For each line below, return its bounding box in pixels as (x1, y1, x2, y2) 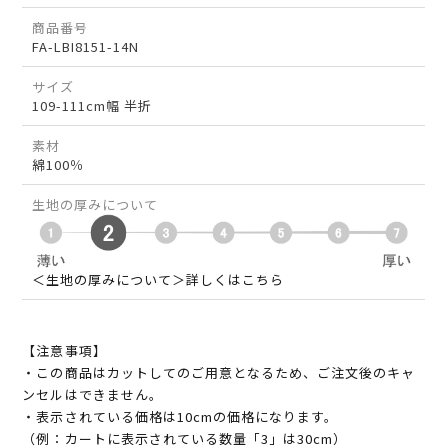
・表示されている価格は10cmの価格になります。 (22, 407, 339, 427)
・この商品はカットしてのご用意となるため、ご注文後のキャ (22, 363, 416, 383)
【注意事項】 (22, 341, 107, 361)
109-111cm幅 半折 (32, 96, 153, 116)
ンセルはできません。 (22, 385, 163, 405)
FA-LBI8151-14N (32, 37, 140, 57)
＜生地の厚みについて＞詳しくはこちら (32, 270, 285, 290)
